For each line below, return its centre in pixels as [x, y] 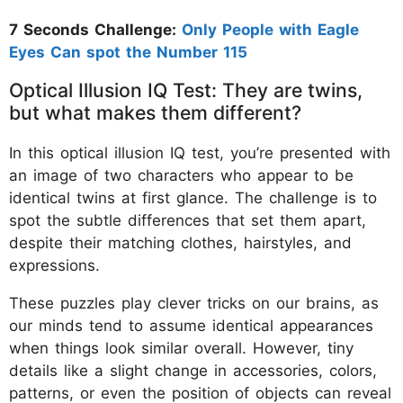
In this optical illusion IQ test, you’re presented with [200, 152]
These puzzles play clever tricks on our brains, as [194, 303]
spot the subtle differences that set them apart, [188, 220]
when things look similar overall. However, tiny [181, 348]
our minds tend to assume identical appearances [191, 325]
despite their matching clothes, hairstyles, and [180, 242]
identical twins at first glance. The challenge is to [193, 197]
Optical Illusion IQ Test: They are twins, [186, 90]
